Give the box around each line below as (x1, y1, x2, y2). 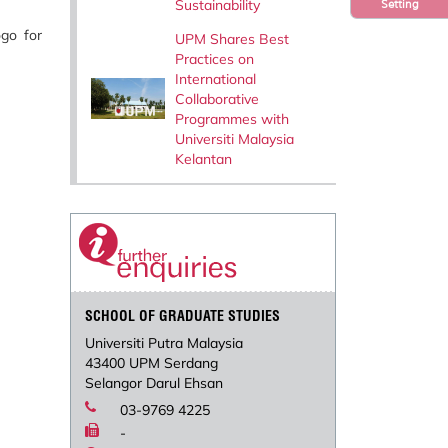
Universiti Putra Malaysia (85, 334, 244, 353)
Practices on (174, 49, 254, 68)
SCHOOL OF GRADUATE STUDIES (85, 307, 281, 326)
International (174, 69, 256, 88)
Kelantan (174, 149, 232, 168)
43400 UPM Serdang (85, 354, 219, 373)
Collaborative (174, 89, 259, 108)
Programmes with (174, 109, 289, 128)
